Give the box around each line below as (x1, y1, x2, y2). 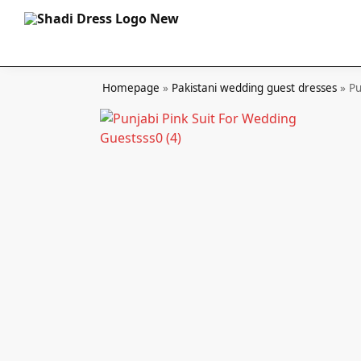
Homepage (102, 81, 160, 95)
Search (23, 11, 82, 35)
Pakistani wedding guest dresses (172, 81, 338, 95)
